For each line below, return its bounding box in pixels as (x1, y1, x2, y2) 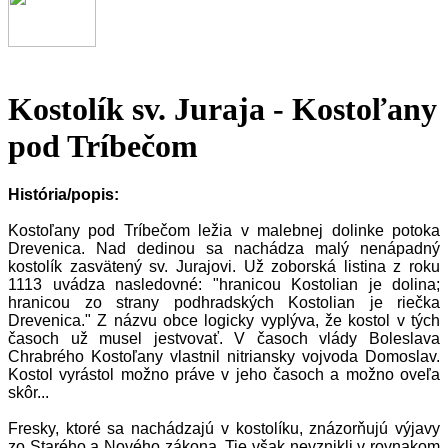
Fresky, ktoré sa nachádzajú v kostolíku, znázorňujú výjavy (8, 420, 440, 438)
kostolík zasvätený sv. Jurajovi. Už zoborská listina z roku (8, 258, 440, 276)
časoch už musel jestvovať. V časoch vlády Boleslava (8, 330, 440, 348)
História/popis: (8, 186, 119, 204)
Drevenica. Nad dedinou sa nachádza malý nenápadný (8, 240, 440, 258)
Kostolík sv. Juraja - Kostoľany (8, 90, 437, 127)
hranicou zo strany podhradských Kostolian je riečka (8, 294, 440, 312)
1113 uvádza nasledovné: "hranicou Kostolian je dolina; (8, 276, 440, 294)
